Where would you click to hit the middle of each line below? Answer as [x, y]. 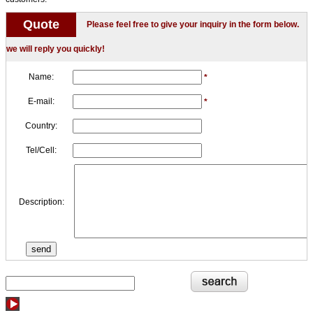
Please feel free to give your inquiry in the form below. [193, 24]
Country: [41, 125]
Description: [41, 202]
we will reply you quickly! [56, 49]
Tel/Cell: [41, 150]
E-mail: [41, 101]
